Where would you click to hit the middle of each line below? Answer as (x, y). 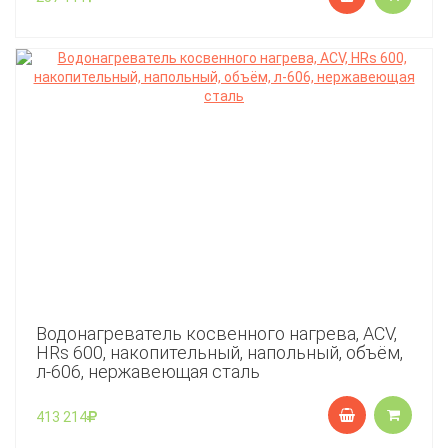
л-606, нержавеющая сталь (148, 371)
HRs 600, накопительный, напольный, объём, (219, 352)
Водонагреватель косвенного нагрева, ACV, (216, 333)
